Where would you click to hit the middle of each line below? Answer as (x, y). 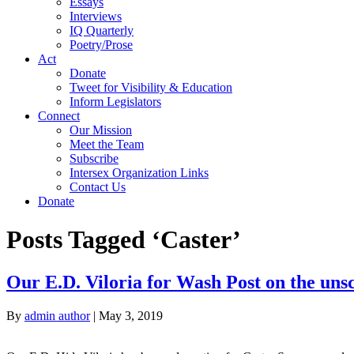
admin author (57, 315)
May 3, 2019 (131, 315)
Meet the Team (107, 144)
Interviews (96, 16)
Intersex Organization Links (139, 172)
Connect (59, 115)
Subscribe (94, 158)
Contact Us (98, 186)
